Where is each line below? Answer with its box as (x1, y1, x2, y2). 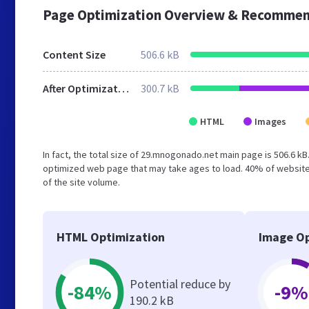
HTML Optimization (57, 229, 165, 245)
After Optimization (118, 81, 129, 95)
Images (255, 115, 286, 128)
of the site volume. (43, 176, 120, 188)
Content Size (43, 48, 106, 61)
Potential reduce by (130, 276, 230, 292)
